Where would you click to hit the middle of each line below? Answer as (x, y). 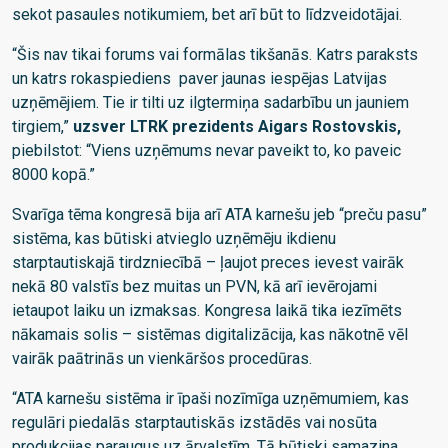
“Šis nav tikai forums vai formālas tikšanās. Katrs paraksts (215, 54)
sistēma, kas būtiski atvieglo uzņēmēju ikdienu (174, 238)
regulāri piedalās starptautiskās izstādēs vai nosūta (194, 422)
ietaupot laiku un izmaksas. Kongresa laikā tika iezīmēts (207, 310)
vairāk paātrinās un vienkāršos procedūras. (162, 358)
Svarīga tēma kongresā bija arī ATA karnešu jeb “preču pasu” (219, 214)
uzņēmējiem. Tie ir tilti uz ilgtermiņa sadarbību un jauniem (210, 102)
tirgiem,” (42, 126)
